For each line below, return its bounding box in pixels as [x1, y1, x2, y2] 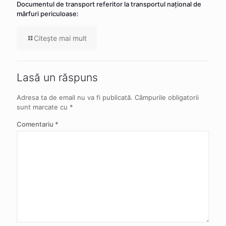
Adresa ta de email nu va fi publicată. [17, 93, 133, 102]
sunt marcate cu [17, 103, 70, 111]
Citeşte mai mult [34, 34, 87, 43]
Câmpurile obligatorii [135, 93, 199, 102]
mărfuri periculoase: [17, 10, 79, 18]
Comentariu [17, 120, 55, 129]
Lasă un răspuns [17, 71, 98, 84]
